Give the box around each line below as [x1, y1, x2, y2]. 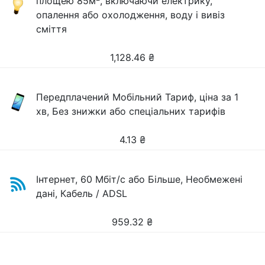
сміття [36, 23, 67, 35]
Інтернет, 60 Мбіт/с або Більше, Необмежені [36, 173, 243, 185]
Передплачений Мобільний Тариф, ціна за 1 [36, 91, 239, 103]
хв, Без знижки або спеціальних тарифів [36, 105, 226, 117]
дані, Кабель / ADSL [36, 188, 128, 199]
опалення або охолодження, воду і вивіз [36, 9, 225, 21]
